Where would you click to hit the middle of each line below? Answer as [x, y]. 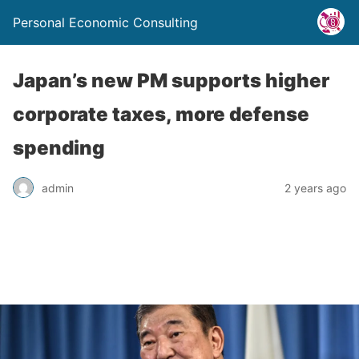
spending [59, 148]
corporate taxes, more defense [161, 114]
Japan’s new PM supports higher [171, 81]
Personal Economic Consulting [105, 22]
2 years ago [315, 188]
